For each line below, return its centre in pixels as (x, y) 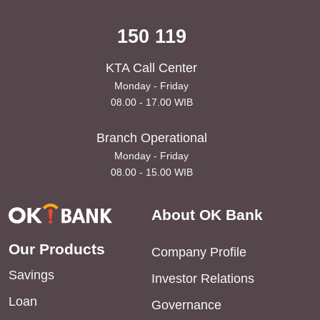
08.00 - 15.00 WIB (151, 172)
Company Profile (199, 252)
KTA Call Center (151, 68)
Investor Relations (203, 279)
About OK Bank (207, 215)
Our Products (57, 249)
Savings (31, 275)
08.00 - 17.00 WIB (151, 102)
